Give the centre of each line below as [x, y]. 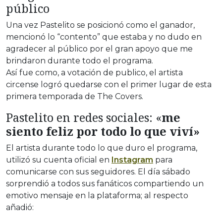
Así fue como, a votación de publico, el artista [94, 73]
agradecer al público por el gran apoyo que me [99, 49]
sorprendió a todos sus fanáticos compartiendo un [105, 184]
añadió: [20, 208]
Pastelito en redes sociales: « [84, 118]
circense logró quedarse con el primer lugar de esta [109, 85]
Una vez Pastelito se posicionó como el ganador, [100, 25]
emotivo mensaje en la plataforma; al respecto [97, 196]
